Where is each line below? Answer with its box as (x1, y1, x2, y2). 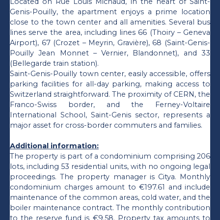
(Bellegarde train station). (10, 59, 99, 68)
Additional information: (10, 141, 99, 151)
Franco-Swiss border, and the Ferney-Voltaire (10, 100, 210, 110)
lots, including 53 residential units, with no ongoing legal (10, 162, 210, 171)
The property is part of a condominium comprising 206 (10, 152, 210, 161)
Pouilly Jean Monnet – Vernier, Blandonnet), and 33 (10, 49, 210, 58)
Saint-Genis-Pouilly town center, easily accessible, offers (10, 69, 210, 79)
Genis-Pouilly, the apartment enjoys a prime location (10, 7, 210, 17)
